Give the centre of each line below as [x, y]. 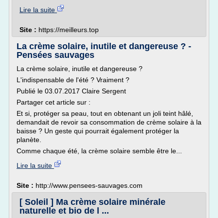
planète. [29, 140]
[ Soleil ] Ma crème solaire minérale [92, 202]
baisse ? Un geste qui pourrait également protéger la [98, 131]
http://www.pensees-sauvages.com [89, 185]
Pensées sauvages [55, 55]
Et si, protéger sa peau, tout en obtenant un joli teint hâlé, [105, 113]
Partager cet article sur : [54, 102]
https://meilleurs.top [69, 30]
